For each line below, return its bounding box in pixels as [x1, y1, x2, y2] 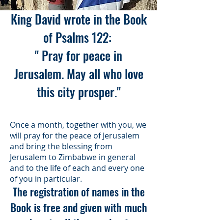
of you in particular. [10, 173, 82, 184]
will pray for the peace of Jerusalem [10, 130, 139, 141]
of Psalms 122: [43, 28, 114, 46]
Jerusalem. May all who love [14, 64, 143, 82]
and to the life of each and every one [10, 163, 144, 173]
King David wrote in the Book [10, 10, 147, 28]
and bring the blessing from [10, 141, 112, 152]
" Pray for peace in [35, 46, 122, 64]
